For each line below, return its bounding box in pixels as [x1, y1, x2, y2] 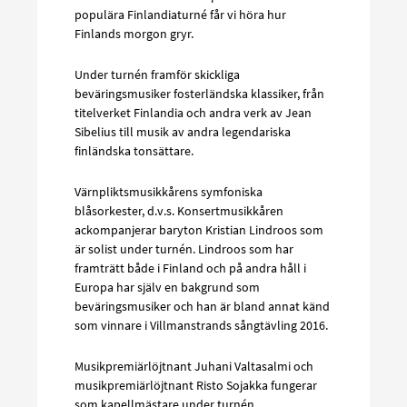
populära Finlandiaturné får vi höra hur [74, 5, 286, 23]
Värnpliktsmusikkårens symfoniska [74, 183, 263, 200]
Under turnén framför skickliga [74, 65, 240, 83]
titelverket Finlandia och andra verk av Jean [74, 104, 312, 121]
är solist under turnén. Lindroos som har [74, 240, 293, 257]
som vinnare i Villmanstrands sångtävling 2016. [74, 316, 328, 333]
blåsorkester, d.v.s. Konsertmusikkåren [74, 202, 283, 219]
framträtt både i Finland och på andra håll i [74, 259, 306, 276]
